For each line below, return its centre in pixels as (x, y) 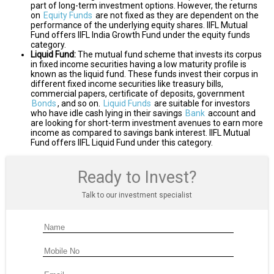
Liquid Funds (127, 103)
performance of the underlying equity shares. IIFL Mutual (139, 25)
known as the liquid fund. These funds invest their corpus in (144, 74)
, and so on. (80, 103)
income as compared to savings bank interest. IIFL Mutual (140, 132)
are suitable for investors (201, 103)
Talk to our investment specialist (137, 195)
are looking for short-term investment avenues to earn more (147, 123)
